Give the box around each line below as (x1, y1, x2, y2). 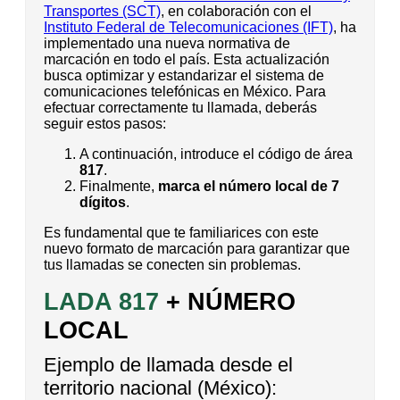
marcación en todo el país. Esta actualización (44, 52, 329, 68)
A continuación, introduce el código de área (79, 146, 353, 162)
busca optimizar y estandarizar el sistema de (44, 68, 324, 84)
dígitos (79, 195, 126, 211)
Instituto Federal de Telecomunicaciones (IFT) (44, 20, 333, 36)
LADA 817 (44, 287, 159, 316)
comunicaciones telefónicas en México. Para (44, 84, 326, 100)
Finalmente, (79, 179, 158, 195)
